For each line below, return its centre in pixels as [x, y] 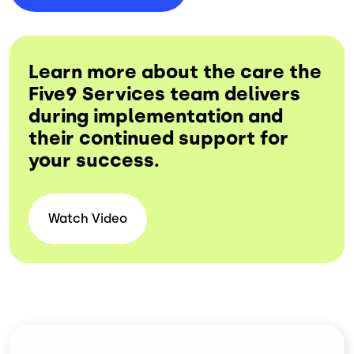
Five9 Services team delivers [164, 94]
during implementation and [156, 116]
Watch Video [88, 219]
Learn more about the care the [175, 72]
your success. [94, 160]
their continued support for [158, 138]
